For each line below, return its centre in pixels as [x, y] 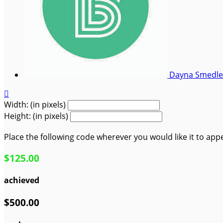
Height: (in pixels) [36, 116]
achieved [22, 180]
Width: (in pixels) [35, 105]
